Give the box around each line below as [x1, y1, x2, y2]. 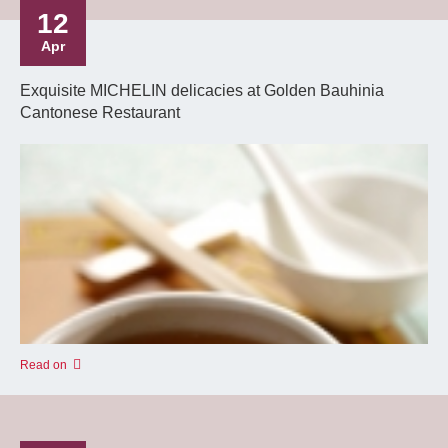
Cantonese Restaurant [20, 104, 180, 121]
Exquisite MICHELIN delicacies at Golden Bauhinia [20, 82, 384, 99]
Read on [20, 358, 67, 372]
